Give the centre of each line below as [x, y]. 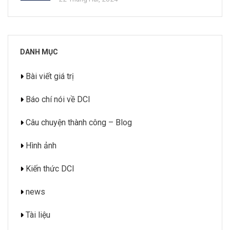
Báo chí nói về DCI [58, 100]
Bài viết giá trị [50, 76]
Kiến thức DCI [50, 169]
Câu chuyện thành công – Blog [79, 123]
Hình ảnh [41, 146]
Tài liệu [38, 215]
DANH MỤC [39, 52]
